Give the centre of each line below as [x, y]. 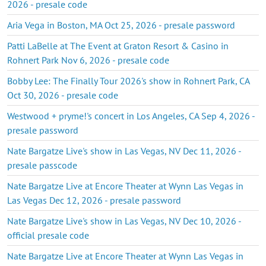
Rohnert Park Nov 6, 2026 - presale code [88, 60]
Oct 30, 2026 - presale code [63, 95]
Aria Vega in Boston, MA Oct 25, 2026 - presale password [121, 25]
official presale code [48, 235]
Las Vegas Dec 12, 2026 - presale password [94, 200]
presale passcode [42, 165]
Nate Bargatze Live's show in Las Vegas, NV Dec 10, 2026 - [124, 221]
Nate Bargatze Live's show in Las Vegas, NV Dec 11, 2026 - [124, 151]
